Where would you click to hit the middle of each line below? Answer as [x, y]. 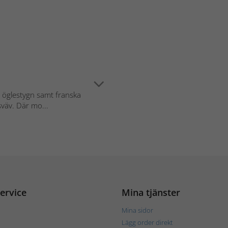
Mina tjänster [151, 192]
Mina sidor [137, 210]
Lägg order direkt [147, 222]
